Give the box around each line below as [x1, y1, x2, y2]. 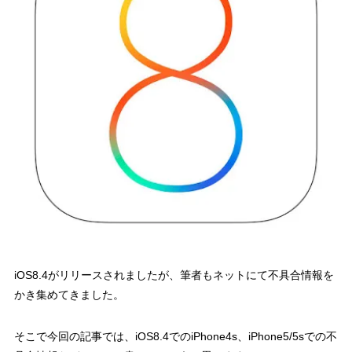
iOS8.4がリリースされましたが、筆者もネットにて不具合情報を [13, 269, 334, 282]
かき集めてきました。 [13, 288, 124, 302]
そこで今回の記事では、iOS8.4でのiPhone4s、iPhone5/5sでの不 [13, 330, 337, 343]
